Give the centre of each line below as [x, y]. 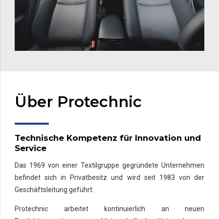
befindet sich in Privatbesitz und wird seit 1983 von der [109, 178]
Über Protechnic [78, 102]
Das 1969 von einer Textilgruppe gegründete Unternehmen [109, 165]
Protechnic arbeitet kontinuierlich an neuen [109, 209]
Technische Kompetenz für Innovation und [108, 138]
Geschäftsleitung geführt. [54, 190]
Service [31, 148]
